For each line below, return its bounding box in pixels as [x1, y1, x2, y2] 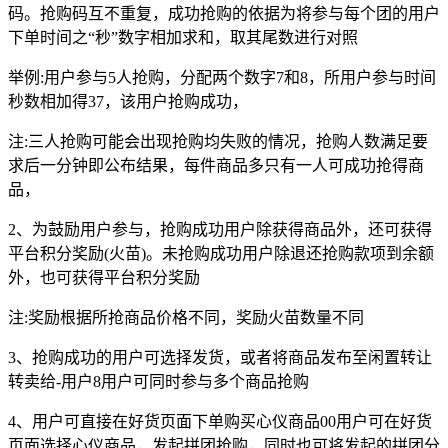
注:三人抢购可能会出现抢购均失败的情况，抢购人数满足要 [8, 133, 428, 151]
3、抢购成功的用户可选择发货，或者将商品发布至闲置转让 [8, 349, 432, 367]
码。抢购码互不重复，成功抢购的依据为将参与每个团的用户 [8, 5, 440, 23]
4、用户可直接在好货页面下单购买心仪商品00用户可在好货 [8, 413, 432, 431]
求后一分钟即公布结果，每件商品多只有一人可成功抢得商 [8, 157, 424, 175]
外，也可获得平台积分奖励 [8, 269, 200, 287]
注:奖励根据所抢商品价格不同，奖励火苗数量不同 [8, 309, 364, 327]
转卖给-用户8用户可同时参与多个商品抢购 [8, 373, 309, 391]
